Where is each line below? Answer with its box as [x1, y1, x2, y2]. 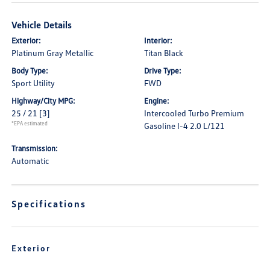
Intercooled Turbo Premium [144, 108, 244, 119]
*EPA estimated [11, 120, 48, 127]
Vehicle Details [11, 19, 72, 31]
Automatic [11, 155, 49, 166]
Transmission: [11, 143, 58, 154]
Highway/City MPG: [11, 96, 76, 106]
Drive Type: [144, 66, 181, 76]
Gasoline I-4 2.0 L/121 [144, 121, 225, 131]
